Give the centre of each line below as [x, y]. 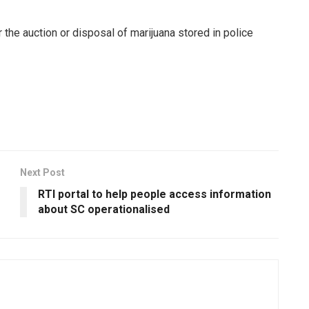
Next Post [42, 172]
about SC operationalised [104, 209]
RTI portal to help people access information [154, 194]
